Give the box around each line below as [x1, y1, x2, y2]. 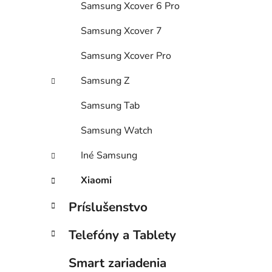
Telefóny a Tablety [69, 226, 176, 244]
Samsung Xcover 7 [81, 24, 162, 38]
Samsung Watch [81, 124, 152, 138]
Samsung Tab [81, 99, 140, 113]
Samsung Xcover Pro [81, 49, 171, 63]
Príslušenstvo [69, 199, 148, 216]
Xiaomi [81, 174, 112, 188]
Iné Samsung [81, 149, 137, 163]
